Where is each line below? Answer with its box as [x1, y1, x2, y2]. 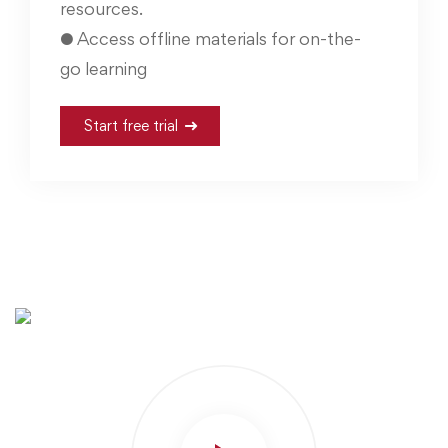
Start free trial [83, 115, 178, 135]
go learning [60, 57, 147, 79]
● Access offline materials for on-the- [60, 27, 361, 49]
